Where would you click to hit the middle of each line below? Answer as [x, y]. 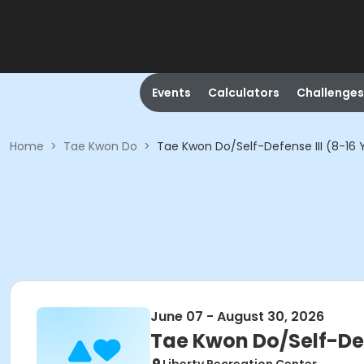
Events [171, 93]
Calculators [243, 93]
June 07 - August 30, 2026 [237, 316]
